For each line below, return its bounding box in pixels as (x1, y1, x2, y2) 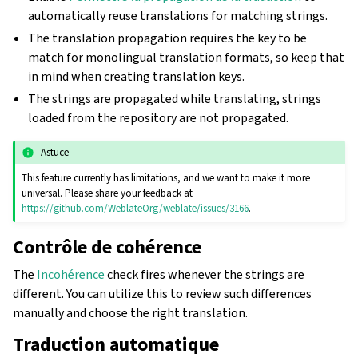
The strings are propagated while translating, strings (28, 90, 322, 108)
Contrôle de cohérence (13, 234, 201, 261)
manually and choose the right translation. (13, 304, 248, 322)
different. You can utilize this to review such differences (13, 285, 312, 303)
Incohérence (37, 266, 105, 284)
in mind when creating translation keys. (28, 68, 245, 86)
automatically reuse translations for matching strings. (28, 7, 328, 25)
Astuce (41, 145, 70, 159)
